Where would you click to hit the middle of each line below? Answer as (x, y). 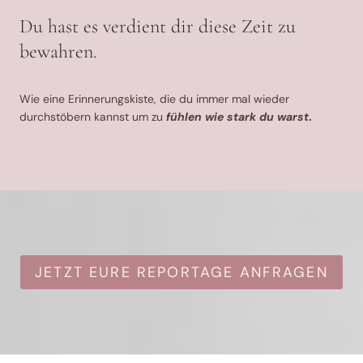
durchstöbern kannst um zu (93, 117)
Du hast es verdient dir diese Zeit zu (158, 27)
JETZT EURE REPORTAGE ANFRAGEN (181, 273)
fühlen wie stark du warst (237, 117)
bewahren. (58, 52)
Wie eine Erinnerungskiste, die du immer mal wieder (154, 99)
